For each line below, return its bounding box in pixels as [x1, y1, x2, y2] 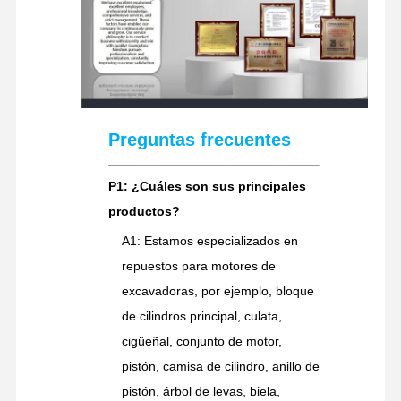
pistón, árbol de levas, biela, [121, 383, 280, 398]
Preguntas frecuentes [107, 129, 291, 149]
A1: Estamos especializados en [121, 233, 298, 248]
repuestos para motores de [121, 258, 276, 273]
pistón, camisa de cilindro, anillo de [121, 358, 320, 373]
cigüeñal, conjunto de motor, [121, 333, 282, 348]
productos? [107, 203, 180, 218]
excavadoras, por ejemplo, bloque [121, 283, 314, 298]
